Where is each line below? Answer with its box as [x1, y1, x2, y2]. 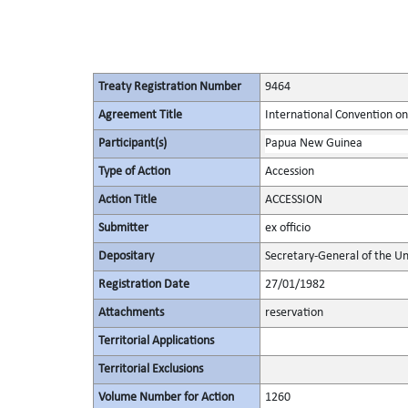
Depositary [97, 250, 154, 263]
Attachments [97, 306, 164, 320]
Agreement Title [97, 108, 182, 122]
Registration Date [97, 278, 189, 291]
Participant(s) [97, 137, 167, 150]
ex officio [264, 221, 311, 235]
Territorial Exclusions [97, 362, 203, 376]
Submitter [97, 221, 148, 235]
